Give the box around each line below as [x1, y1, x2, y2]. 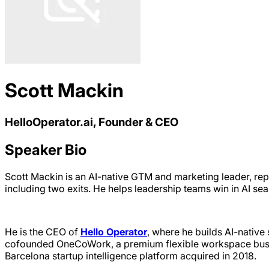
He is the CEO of [5, 225, 80, 238]
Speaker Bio [5, 141, 86, 159]
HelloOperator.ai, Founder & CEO [5, 115, 178, 129]
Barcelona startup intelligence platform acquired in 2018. [5, 249, 256, 262]
